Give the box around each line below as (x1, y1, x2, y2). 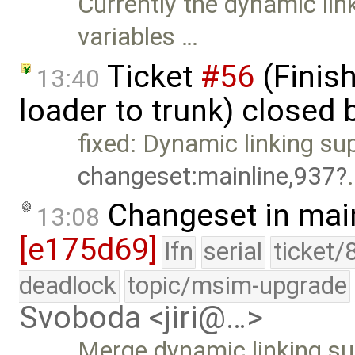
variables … (78, 22, 199, 52)
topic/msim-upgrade (127, 271, 348, 301)
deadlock (19, 271, 116, 301)
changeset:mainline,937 (78, 161, 337, 191)
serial (204, 237, 263, 267)
